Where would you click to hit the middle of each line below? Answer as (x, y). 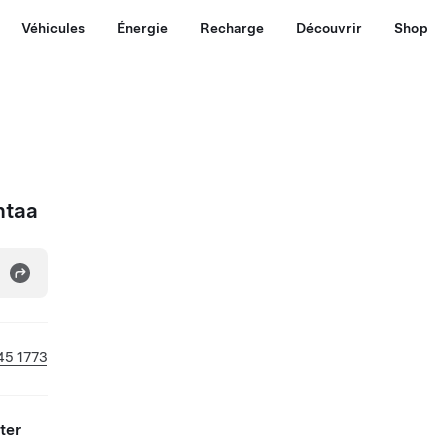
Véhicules (52, 28)
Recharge (231, 28)
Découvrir (328, 28)
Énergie (142, 28)
